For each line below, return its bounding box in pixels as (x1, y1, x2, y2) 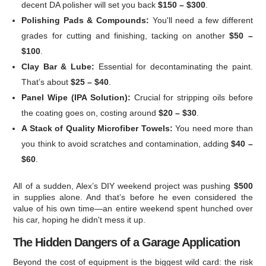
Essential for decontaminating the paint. (94, 62, 253, 72)
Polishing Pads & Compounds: (21, 15, 149, 26)
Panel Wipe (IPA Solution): (21, 93, 131, 103)
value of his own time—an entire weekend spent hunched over (13, 204, 253, 214)
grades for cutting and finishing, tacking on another (21, 31, 230, 41)
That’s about (21, 77, 71, 87)
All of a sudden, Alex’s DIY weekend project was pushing (13, 181, 234, 191)
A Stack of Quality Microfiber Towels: (21, 123, 173, 134)
